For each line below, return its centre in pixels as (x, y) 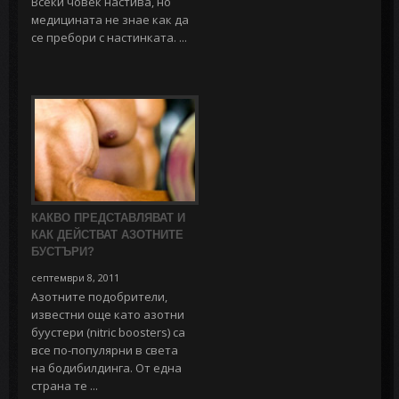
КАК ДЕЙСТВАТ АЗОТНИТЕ (107, 234)
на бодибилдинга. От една (106, 367)
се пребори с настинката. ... (109, 37)
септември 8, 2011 (75, 277)
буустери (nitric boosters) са (108, 332)
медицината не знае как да (110, 19)
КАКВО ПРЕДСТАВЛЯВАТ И (108, 217)
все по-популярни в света (105, 350)
